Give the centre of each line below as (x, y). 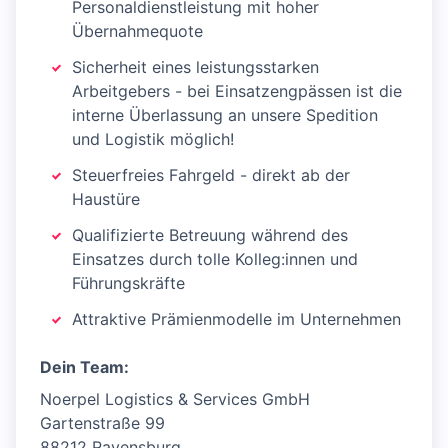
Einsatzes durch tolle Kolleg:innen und (215, 259)
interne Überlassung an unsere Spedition (225, 115)
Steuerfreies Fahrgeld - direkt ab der (211, 175)
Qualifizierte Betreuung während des (210, 235)
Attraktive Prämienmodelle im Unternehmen (236, 319)
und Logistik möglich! (153, 139)
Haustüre (106, 199)
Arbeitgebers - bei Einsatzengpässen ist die (237, 91)
